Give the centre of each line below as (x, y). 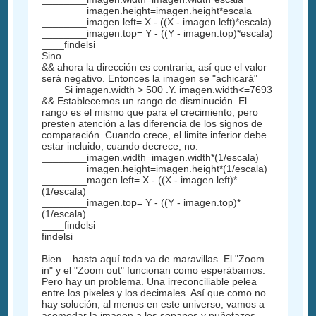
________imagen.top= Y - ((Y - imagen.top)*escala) (158, 33)
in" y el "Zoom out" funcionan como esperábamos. (154, 270)
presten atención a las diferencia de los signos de (152, 123)
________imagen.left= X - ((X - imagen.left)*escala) (157, 22)
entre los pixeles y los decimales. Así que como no (154, 292)
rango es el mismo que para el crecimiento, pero (150, 112)
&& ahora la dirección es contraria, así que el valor (154, 67)
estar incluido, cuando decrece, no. (120, 146)
